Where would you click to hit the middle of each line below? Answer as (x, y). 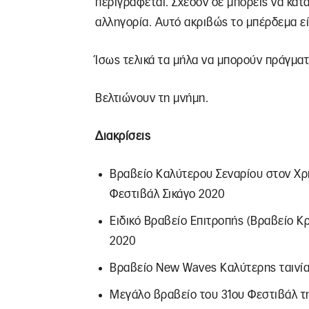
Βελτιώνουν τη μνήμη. (152, 98)
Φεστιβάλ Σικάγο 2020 (167, 194)
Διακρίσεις (123, 136)
